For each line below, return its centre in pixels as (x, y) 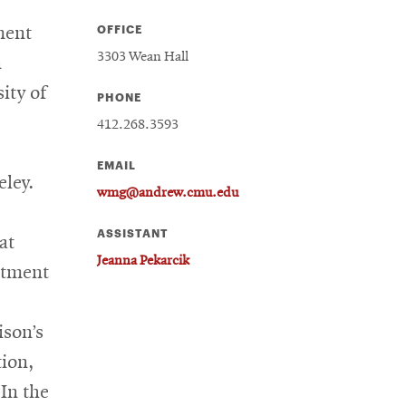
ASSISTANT (133, 232)
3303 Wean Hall (143, 57)
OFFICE (120, 28)
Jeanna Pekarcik (144, 261)
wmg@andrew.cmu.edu (168, 193)
